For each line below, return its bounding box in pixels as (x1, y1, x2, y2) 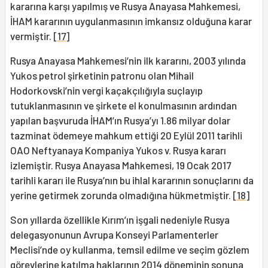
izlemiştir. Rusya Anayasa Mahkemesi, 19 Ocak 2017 (10, 159, 231, 172)
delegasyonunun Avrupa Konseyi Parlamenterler (10, 229, 218, 241)
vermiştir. (10, 30, 53, 42)
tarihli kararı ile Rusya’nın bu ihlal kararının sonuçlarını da (10, 174, 254, 187)
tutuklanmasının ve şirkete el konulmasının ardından (10, 99, 237, 112)
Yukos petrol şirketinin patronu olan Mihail (10, 69, 194, 82)
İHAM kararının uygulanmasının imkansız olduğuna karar (10, 15, 252, 28)
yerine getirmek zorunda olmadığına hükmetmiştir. (10, 189, 233, 202)
